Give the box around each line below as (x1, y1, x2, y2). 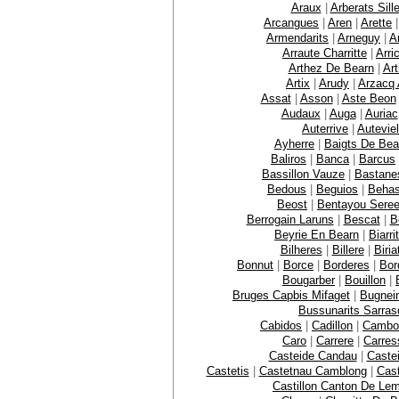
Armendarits (266, 30, 329, 45)
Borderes (323, 257, 370, 272)
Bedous (267, 182, 306, 196)
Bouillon (345, 273, 386, 287)
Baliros (271, 151, 306, 166)
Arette (361, 15, 392, 29)
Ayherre (274, 136, 314, 151)
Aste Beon (341, 91, 396, 105)
